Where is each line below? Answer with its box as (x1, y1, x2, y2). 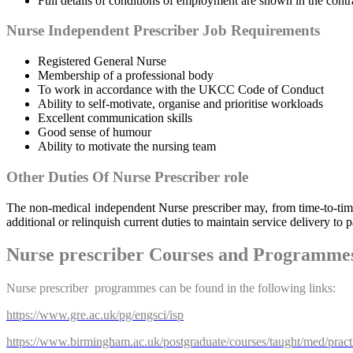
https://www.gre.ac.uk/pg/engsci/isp (6, 308, 184, 322)
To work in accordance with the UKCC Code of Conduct (38, 83, 324, 97)
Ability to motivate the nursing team (38, 139, 216, 154)
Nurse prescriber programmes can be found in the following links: (6, 281, 336, 295)
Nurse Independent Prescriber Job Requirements (6, 22, 320, 39)
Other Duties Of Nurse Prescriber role (6, 168, 248, 185)
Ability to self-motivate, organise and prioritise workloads (38, 97, 323, 111)
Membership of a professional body (38, 69, 214, 83)
